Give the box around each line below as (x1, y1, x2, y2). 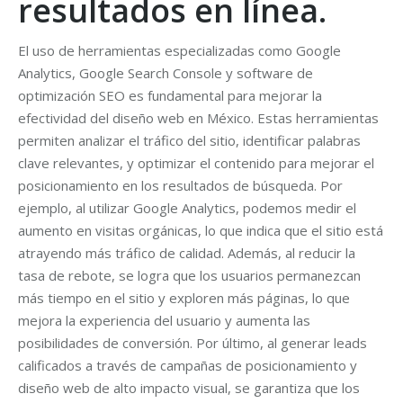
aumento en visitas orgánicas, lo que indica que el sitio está (18, 221, 383, 239)
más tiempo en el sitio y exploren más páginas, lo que (18, 289, 350, 307)
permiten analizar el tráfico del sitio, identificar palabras (18, 131, 361, 149)
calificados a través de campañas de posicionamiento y (18, 356, 357, 374)
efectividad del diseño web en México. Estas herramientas (18, 109, 379, 127)
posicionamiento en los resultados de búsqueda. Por (18, 176, 343, 194)
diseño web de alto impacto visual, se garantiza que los (18, 379, 360, 397)
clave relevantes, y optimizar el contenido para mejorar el (18, 154, 374, 172)
